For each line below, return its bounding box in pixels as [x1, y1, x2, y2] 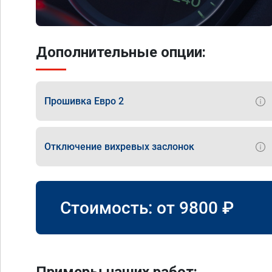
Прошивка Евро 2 [44, 95, 124, 107]
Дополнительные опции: [36, 44, 206, 61]
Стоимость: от [60, 197, 179, 218]
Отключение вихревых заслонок [44, 140, 194, 152]
